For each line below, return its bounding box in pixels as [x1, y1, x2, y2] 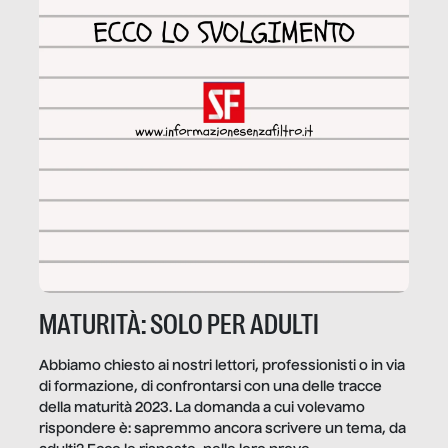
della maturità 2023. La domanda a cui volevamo [39, 401, 365, 416]
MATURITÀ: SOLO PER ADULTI [39, 308, 319, 341]
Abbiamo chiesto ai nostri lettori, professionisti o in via [39, 359, 405, 374]
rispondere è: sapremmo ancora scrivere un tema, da [39, 422, 406, 437]
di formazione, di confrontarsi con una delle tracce [39, 380, 382, 395]
